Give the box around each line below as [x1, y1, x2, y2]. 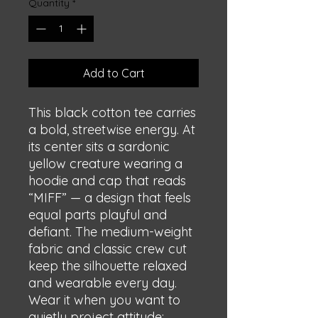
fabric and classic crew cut [28, 241, 187, 257]
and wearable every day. [28, 275, 177, 291]
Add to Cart [82, 66, 145, 80]
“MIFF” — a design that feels [28, 190, 191, 206]
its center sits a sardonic [28, 138, 170, 155]
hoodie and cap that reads [28, 172, 186, 189]
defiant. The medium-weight [28, 224, 192, 240]
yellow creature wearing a [28, 155, 182, 172]
